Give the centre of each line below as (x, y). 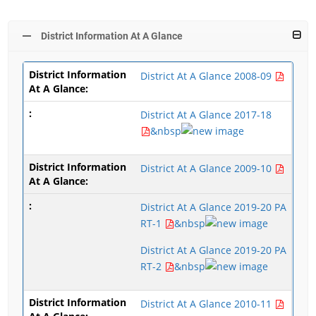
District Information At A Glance (112, 36)
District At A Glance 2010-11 (208, 304)
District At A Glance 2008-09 (208, 76)
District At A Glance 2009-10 (208, 168)
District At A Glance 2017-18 (206, 115)
